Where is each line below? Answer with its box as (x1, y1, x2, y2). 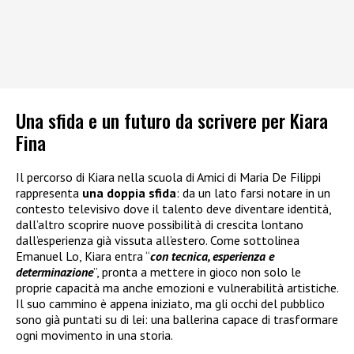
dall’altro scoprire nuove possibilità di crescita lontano (16, 217, 303, 233)
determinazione (16, 264, 93, 281)
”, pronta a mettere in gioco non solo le (93, 264, 301, 281)
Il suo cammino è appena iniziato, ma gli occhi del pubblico (16, 296, 325, 312)
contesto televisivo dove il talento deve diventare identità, (16, 201, 331, 217)
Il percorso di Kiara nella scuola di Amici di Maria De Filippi (16, 169, 321, 186)
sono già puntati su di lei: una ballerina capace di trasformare (16, 311, 338, 328)
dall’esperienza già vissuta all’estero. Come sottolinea (16, 232, 299, 249)
